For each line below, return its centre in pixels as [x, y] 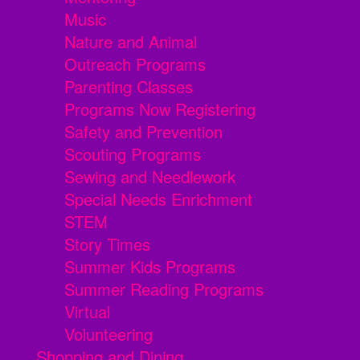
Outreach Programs [135, 64]
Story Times [107, 244]
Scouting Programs [133, 154]
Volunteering [108, 334]
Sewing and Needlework [150, 177]
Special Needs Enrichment [158, 199]
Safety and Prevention [143, 132]
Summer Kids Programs [150, 267]
